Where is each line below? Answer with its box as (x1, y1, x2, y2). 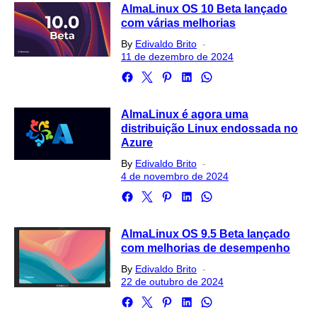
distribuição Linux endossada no (120, 122, 298, 134)
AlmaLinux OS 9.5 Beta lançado (120, 228, 290, 240)
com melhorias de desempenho (120, 242, 290, 254)
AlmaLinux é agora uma (120, 108, 248, 120)
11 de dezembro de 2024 (120, 51, 234, 62)
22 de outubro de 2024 (120, 276, 224, 287)
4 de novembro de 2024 (120, 171, 229, 182)
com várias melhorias (120, 17, 236, 29)
